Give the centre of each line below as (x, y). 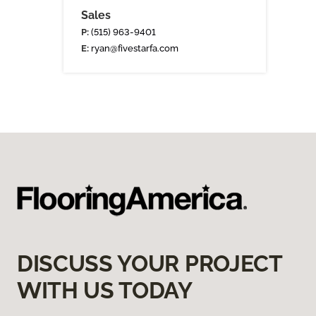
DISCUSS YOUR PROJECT (150, 264)
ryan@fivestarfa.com (134, 48)
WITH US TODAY (105, 291)
